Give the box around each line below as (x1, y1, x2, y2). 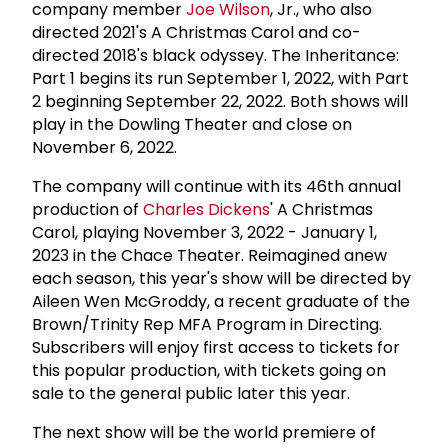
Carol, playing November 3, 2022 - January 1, (32, 220, 377, 244)
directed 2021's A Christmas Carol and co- (32, 20, 361, 44)
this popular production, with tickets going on (32, 358, 386, 382)
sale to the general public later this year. (32, 381, 350, 405)
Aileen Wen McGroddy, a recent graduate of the (32, 289, 410, 313)
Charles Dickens (143, 197, 270, 221)
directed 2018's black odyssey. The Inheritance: (32, 43, 399, 67)
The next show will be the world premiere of (32, 420, 376, 444)
